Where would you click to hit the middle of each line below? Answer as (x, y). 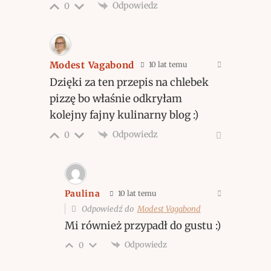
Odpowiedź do (108, 209)
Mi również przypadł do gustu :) (142, 225)
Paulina (82, 194)
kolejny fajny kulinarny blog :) (124, 115)
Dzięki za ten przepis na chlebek (129, 82)
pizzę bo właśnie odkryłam (116, 98)
